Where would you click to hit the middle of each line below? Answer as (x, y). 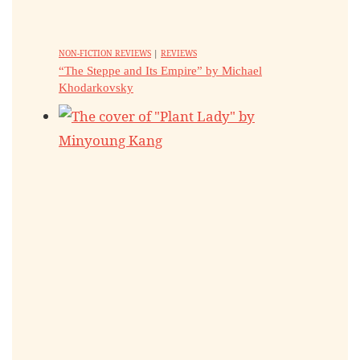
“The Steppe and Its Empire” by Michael (160, 71)
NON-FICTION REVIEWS (105, 53)
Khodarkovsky (96, 88)
